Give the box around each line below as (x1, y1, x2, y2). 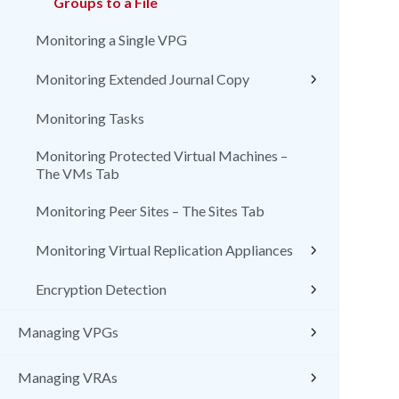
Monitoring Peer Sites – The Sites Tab (36, 202, 265, 219)
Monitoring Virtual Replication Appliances (36, 241, 293, 258)
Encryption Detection (36, 281, 167, 297)
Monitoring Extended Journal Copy (36, 70, 249, 87)
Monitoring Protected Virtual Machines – (36, 147, 288, 164)
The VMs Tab (36, 165, 119, 182)
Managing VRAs (18, 369, 118, 386)
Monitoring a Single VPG (36, 31, 187, 48)
